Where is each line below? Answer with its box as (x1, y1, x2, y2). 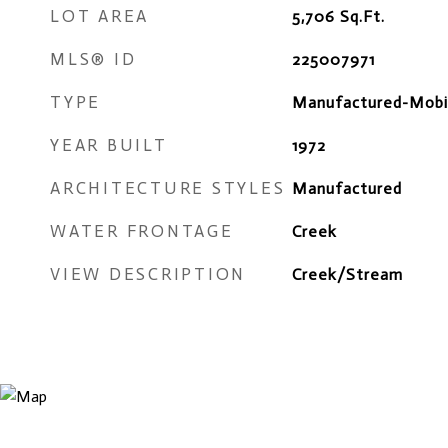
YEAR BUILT (50, 135, 168, 155)
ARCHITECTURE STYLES (50, 178, 286, 198)
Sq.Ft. (339, 7, 385, 26)
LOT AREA (50, 6, 149, 26)
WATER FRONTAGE (50, 221, 234, 241)
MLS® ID (50, 49, 137, 69)
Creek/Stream (291, 265, 403, 284)
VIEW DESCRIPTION (50, 264, 246, 284)
